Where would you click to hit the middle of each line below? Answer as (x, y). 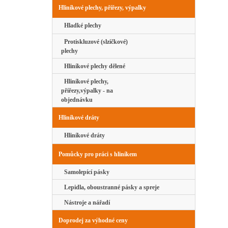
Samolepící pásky (85, 172)
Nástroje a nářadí (85, 203)
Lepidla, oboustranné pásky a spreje (110, 188)
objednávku (77, 100)
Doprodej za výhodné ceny (93, 221)
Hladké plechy (81, 26)
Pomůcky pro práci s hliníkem (98, 154)
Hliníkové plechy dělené (93, 66)
